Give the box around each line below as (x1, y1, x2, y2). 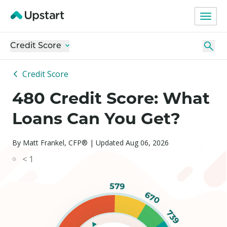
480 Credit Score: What (12, 88, 210, 108)
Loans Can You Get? (12, 108, 180, 128)
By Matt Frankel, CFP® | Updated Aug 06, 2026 (12, 138, 169, 147)
